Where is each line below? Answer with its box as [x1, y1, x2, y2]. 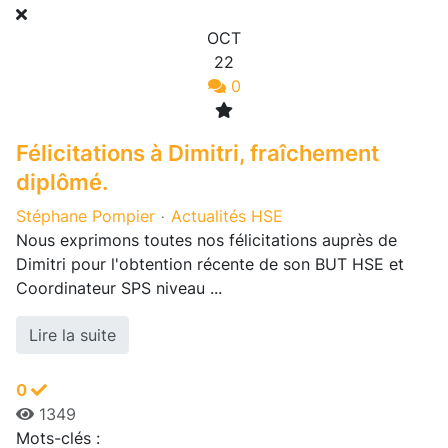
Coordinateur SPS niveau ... [16, 278, 222, 299]
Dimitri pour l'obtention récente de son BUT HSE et [16, 254, 404, 275]
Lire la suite [29, 325, 116, 346]
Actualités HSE [171, 206, 283, 227]
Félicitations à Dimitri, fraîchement [16, 139, 379, 167]
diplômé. [16, 168, 108, 196]
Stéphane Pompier [16, 206, 155, 227]
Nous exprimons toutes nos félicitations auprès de [16, 230, 397, 251]
